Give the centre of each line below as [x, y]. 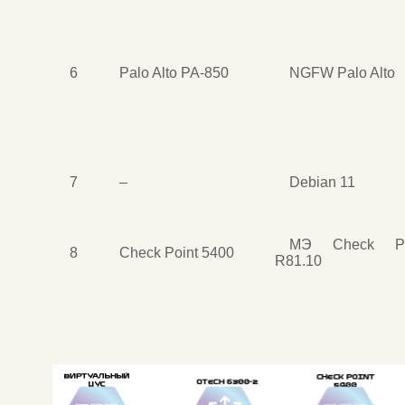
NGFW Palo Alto [342, 72]
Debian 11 [322, 182]
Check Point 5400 [177, 252]
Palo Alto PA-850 [174, 72]
